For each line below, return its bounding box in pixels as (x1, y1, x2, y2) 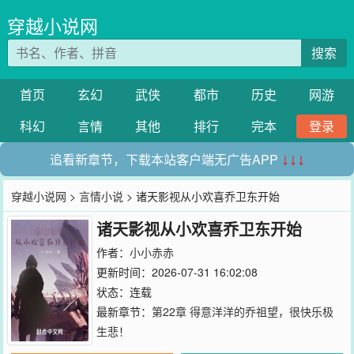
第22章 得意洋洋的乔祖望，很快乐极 (151, 303, 333, 319)
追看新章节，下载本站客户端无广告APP (49, 150, 281, 168)
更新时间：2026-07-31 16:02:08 (96, 264, 258, 280)
